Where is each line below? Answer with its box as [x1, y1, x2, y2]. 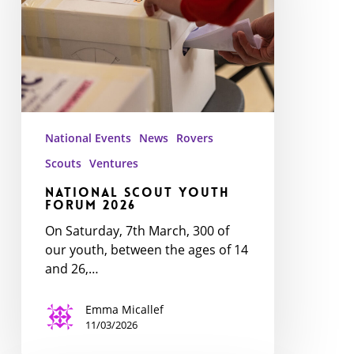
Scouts [44, 155, 81, 171]
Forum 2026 [44, 196, 136, 213]
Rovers [175, 130, 213, 145]
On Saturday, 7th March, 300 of [44, 221, 229, 239]
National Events [44, 130, 131, 145]
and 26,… [44, 259, 99, 277]
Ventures [88, 155, 138, 171]
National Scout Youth [44, 183, 230, 201]
